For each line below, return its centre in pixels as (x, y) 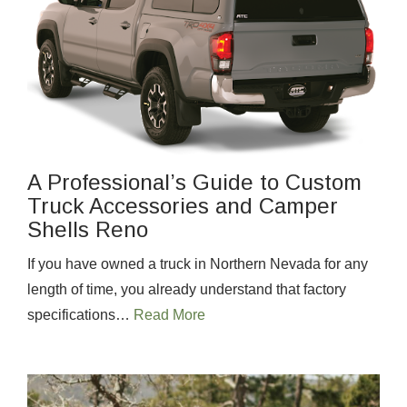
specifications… (80, 315)
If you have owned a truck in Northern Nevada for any (198, 264)
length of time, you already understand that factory (187, 290)
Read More (169, 315)
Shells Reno (88, 230)
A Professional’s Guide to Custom (194, 183)
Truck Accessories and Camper (183, 206)
